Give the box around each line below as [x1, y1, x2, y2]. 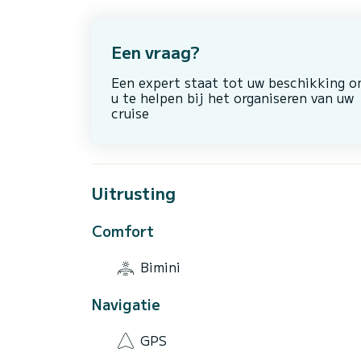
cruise [111, 102, 149, 122]
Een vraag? [111, 39, 200, 64]
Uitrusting [92, 180, 176, 205]
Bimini [140, 257, 180, 277]
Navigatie [92, 293, 160, 314]
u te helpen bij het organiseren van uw [111, 87, 354, 107]
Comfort [92, 219, 154, 241]
